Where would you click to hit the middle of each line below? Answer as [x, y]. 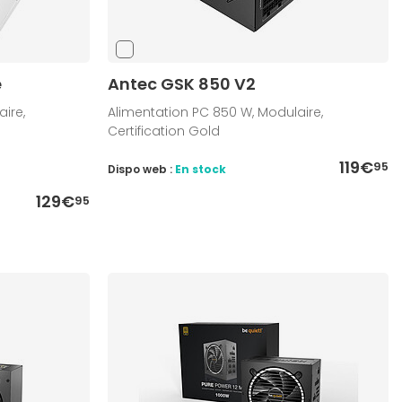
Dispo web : [142, 170]
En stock [201, 170]
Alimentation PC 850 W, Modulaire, [216, 113]
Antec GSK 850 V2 [182, 84]
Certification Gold [164, 131]
